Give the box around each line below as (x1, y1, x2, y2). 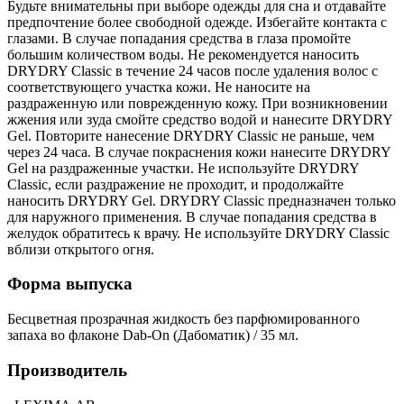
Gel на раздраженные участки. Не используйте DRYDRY (7, 160, 359, 176)
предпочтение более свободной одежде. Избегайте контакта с (7, 14, 387, 30)
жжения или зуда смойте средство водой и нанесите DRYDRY (7, 111, 392, 127)
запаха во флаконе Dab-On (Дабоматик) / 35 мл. (7, 327, 298, 344)
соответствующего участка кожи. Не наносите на (7, 78, 310, 95)
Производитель (7, 360, 127, 380)
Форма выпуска (7, 274, 133, 294)
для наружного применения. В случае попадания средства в (7, 208, 377, 225)
